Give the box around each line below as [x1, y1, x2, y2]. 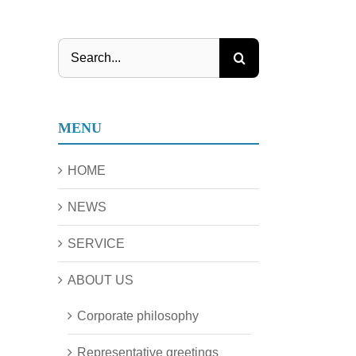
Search [57, 41, 98, 54]
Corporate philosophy [77, 309, 199, 323]
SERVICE [68, 237, 125, 250]
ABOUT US [68, 273, 133, 287]
